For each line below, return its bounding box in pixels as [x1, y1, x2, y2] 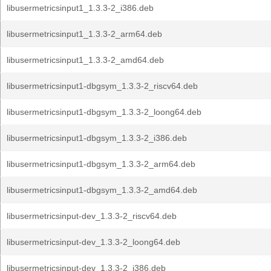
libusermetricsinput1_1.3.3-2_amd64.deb [7, 55, 164, 65]
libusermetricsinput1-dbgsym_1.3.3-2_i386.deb [7, 133, 187, 143]
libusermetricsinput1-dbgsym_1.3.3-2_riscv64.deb [7, 81, 198, 91]
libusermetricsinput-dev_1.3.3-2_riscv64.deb [7, 211, 177, 221]
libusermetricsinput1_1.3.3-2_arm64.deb [7, 29, 162, 39]
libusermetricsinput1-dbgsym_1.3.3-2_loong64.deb [7, 107, 201, 117]
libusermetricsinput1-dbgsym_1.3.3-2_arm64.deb [7, 159, 195, 169]
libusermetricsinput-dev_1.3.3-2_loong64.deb [7, 237, 180, 247]
